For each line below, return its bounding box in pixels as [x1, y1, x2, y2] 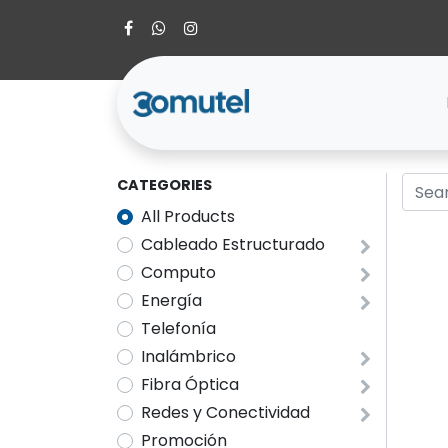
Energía [141, 289, 202, 313]
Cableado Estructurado [141, 233, 325, 257]
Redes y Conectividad [141, 401, 310, 425]
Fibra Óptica [141, 373, 239, 397]
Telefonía [141, 317, 216, 341]
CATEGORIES [117, 175, 212, 196]
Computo [141, 261, 216, 285]
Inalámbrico [141, 345, 236, 369]
